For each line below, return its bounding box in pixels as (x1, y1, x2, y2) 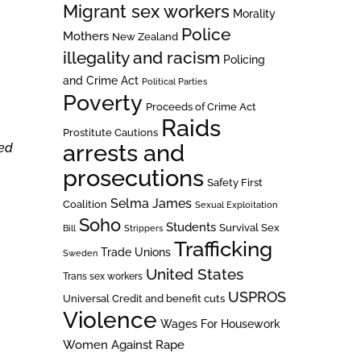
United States (145, 264, 243, 283)
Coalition (62, 197, 107, 210)
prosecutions (62, 163, 204, 192)
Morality (232, 6, 276, 20)
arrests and (62, 138, 185, 167)
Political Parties (141, 75, 207, 87)
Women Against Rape (62, 337, 185, 351)
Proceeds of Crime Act (145, 100, 256, 113)
